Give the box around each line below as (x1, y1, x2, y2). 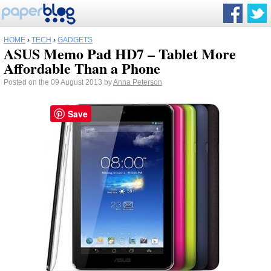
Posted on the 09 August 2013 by (4, 78, 113, 87)
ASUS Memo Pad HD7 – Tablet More (4, 43, 236, 64)
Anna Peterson (113, 78, 162, 87)
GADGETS (57, 36, 93, 44)
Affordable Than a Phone (4, 57, 160, 79)
